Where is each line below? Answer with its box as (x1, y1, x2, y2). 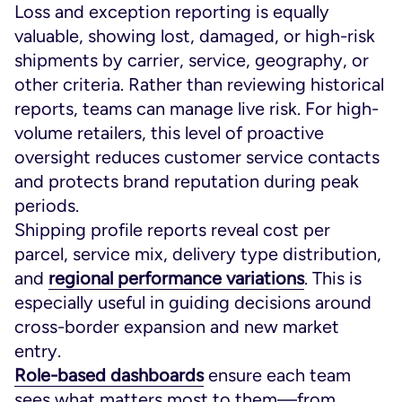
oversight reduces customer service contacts (14, 146, 380, 168)
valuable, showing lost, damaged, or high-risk (14, 25, 375, 47)
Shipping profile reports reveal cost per (14, 219, 330, 240)
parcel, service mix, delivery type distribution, (14, 243, 381, 265)
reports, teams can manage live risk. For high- (14, 98, 379, 119)
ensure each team (204, 364, 351, 386)
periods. (14, 195, 79, 216)
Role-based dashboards (14, 364, 204, 386)
